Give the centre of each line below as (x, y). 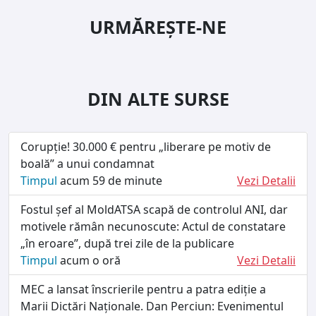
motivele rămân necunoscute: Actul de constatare (153, 226)
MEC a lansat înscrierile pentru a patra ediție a (143, 289)
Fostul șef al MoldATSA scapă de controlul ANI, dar (154, 209)
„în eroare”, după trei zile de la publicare (127, 243)
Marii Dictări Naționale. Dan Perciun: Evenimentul (152, 306)
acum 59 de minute (110, 180)
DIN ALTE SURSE (158, 98)
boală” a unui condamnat (87, 163)
